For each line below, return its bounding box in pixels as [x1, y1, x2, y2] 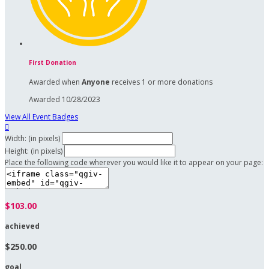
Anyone [82, 77, 110, 88]
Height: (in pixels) [5, 146, 62, 157]
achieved [5, 221, 40, 232]
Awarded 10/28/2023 [29, 94, 100, 105]
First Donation [29, 58, 76, 67]
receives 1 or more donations [110, 77, 213, 88]
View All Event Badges [5, 112, 78, 122]
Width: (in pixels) [5, 133, 60, 144]
